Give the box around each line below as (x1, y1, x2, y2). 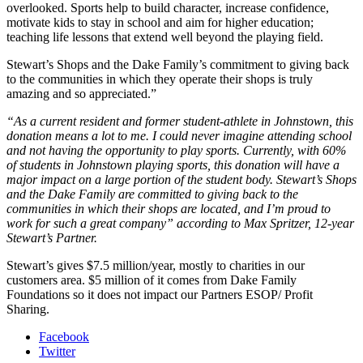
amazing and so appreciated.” (6, 86, 156, 100)
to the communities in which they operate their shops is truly (6, 71, 313, 86)
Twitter (39, 344, 75, 358)
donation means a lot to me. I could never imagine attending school (6, 128, 352, 143)
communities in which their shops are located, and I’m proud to (6, 201, 331, 216)
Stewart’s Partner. (6, 230, 97, 245)
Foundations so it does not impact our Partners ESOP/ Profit (6, 287, 313, 301)
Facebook (39, 329, 89, 344)
